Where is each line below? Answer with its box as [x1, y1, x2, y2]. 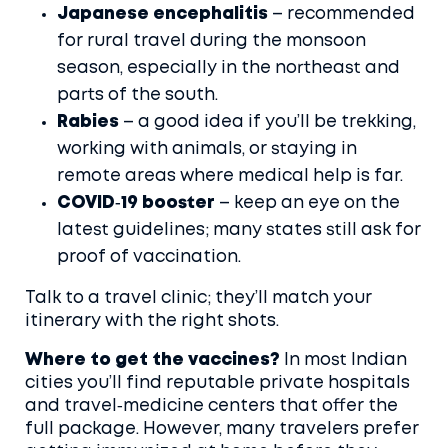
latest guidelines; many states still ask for [57, 223, 421, 238]
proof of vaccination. [57, 250, 241, 265]
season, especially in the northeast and [57, 61, 400, 76]
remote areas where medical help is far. [57, 169, 403, 184]
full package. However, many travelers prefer [25, 422, 419, 437]
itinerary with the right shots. [25, 314, 279, 329]
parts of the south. [57, 88, 218, 103]
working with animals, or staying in [57, 142, 357, 157]
